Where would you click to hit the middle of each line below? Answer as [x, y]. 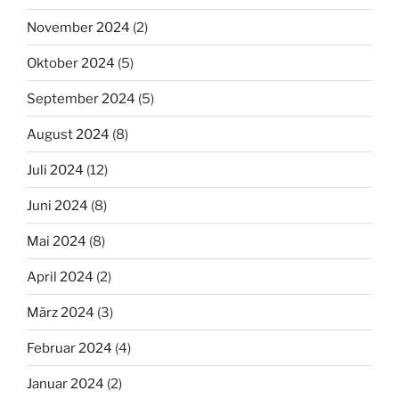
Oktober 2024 [71, 63]
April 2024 [60, 277]
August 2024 [68, 134]
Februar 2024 [69, 348]
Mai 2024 [57, 241]
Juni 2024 [57, 205]
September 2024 [81, 98]
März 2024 [61, 312]
